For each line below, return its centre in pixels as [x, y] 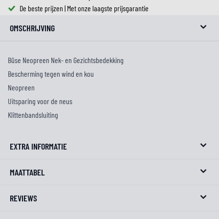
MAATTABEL [27, 172]
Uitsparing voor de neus [40, 101]
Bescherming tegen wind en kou [51, 74]
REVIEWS [23, 198]
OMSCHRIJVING [32, 28]
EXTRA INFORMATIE [38, 146]
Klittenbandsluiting [33, 115]
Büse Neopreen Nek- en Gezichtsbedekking [66, 60]
